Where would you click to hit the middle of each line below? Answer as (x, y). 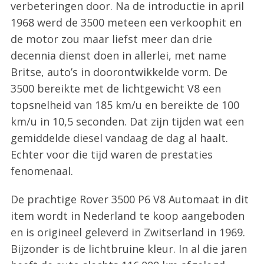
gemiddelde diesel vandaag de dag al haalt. (119, 138)
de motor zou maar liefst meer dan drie (111, 39)
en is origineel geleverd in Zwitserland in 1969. (128, 232)
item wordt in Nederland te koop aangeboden (127, 216)
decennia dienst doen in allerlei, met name (118, 56)
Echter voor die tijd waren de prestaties (111, 155)
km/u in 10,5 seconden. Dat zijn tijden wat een (127, 122)
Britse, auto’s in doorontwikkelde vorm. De (119, 72)
